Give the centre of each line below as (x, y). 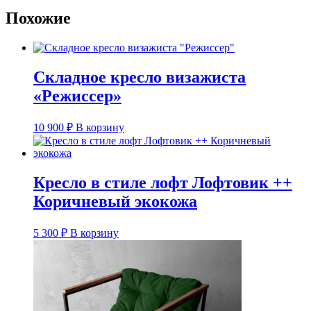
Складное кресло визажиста (140, 77)
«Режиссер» (77, 96)
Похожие (38, 18)
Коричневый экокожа (115, 202)
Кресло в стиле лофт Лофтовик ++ (163, 183)
